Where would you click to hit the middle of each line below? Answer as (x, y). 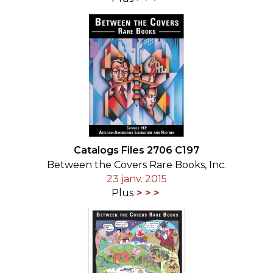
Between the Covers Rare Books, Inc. (136, 165)
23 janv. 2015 (136, 179)
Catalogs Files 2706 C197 (136, 150)
